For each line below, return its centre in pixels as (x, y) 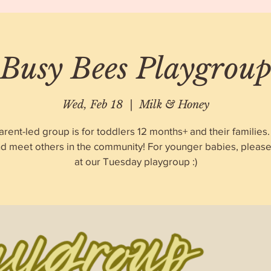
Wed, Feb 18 (93, 104)
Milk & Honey (174, 104)
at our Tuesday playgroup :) (135, 161)
